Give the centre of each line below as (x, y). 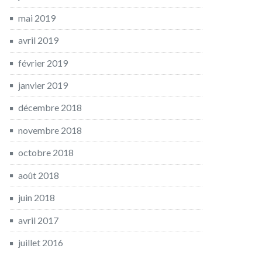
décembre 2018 (50, 108)
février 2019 (43, 63)
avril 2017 (38, 220)
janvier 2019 (43, 85)
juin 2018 (37, 198)
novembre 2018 (50, 130)
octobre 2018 (46, 153)
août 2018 (39, 175)
